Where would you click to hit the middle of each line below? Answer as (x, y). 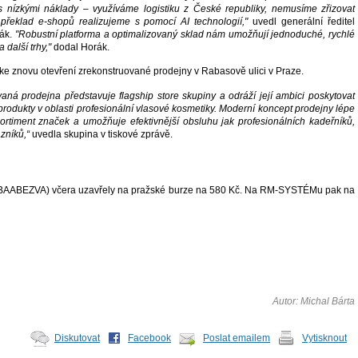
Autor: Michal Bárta (314, 302)
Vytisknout (324, 338)
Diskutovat (77, 338)
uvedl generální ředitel (301, 21)
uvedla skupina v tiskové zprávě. (101, 134)
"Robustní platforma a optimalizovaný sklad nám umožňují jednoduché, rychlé (185, 34)
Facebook (149, 338)
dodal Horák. (80, 47)
